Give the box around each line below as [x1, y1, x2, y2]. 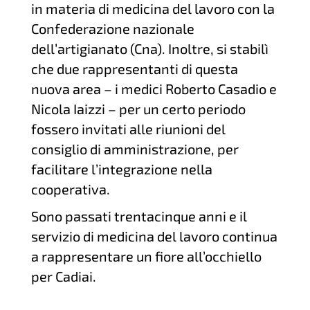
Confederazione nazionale [30, 20, 194, 37]
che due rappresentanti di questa [30, 60, 238, 77]
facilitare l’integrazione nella [30, 161, 212, 177]
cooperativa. [30, 181, 110, 197]
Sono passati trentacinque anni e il [30, 208, 247, 224]
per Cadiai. [30, 268, 96, 284]
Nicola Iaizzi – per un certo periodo [30, 100, 246, 117]
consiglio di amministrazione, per [30, 140, 239, 157]
